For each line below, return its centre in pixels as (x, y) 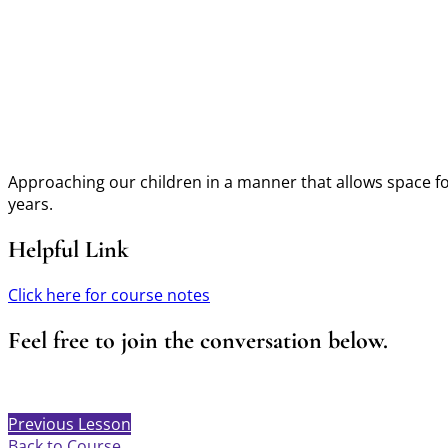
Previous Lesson (69, 423)
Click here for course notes (109, 294)
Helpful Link (68, 249)
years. (30, 203)
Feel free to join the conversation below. (198, 340)
